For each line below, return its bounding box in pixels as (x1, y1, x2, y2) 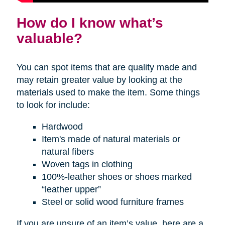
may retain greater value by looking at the (16, 75, 182, 85)
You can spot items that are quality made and (16, 62, 197, 72)
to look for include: (16, 100, 90, 110)
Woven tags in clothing (41, 159, 133, 169)
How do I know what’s (16, 15, 163, 31)
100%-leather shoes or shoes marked (41, 172, 192, 182)
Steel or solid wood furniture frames (41, 197, 184, 207)
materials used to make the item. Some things (16, 87, 200, 97)
